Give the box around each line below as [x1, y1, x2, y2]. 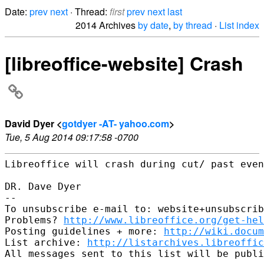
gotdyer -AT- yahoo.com [62, 116, 169, 130]
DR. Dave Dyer [5, 180, 81, 192]
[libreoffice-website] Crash [5, 49, 243, 77]
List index [219, 18, 259, 32]
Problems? [5, 214, 64, 226]
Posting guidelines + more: [5, 225, 164, 237]
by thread [173, 18, 212, 32]
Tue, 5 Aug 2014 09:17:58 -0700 [5, 130, 138, 144]
